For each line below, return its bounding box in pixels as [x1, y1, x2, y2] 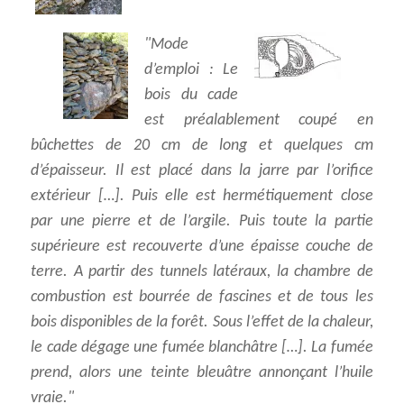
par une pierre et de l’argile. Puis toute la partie [31, 213, 373, 231]
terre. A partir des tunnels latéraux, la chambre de [31, 263, 373, 281]
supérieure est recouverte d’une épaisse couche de [31, 238, 373, 256]
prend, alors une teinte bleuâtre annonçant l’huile [31, 364, 373, 382]
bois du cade [144, 87, 238, 105]
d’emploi [144, 61, 200, 79]
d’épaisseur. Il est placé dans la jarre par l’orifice [31, 162, 373, 180]
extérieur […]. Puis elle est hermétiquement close [31, 188, 373, 206]
